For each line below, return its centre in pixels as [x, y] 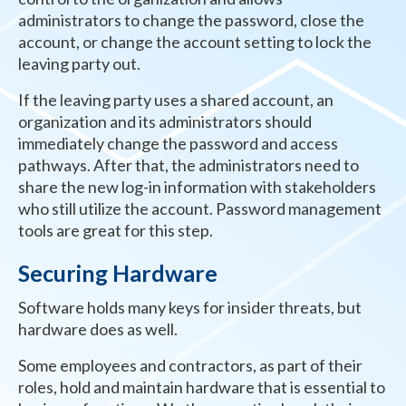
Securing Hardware [118, 272]
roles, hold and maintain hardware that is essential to [202, 387]
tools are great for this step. [116, 230]
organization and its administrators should [165, 121]
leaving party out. [79, 63]
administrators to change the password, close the [191, 19]
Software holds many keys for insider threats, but [190, 307]
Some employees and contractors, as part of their [190, 365]
